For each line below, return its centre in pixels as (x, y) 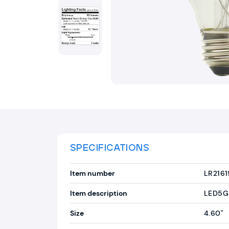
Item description (99, 193)
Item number (93, 173)
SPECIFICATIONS (110, 148)
